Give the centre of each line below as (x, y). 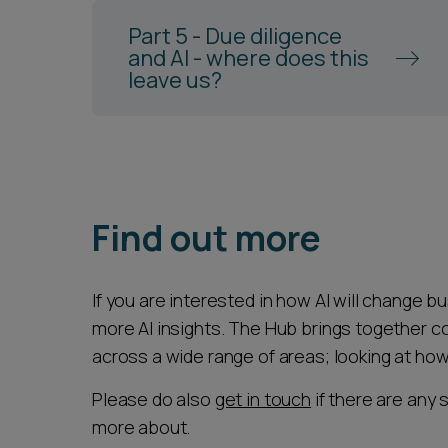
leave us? (175, 80)
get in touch (262, 399)
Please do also (153, 399)
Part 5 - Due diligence (235, 36)
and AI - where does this (248, 58)
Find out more (206, 238)
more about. (143, 427)
